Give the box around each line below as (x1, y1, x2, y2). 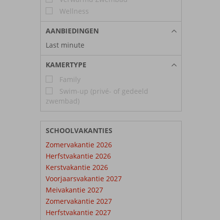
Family (57, 74, 81, 84)
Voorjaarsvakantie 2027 (46, 173, 122, 183)
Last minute (46, 40, 84, 50)
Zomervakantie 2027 (46, 196, 112, 206)
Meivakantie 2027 (46, 185, 103, 194)
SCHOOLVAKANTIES (46, 125, 112, 135)
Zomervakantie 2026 (46, 139, 112, 149)
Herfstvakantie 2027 (46, 207, 111, 217)
